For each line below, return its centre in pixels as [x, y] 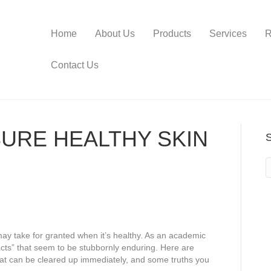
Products [172, 34]
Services [228, 34]
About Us [115, 34]
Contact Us [75, 65]
